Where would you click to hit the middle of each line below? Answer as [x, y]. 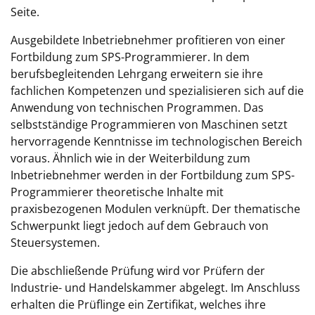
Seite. [25, 12]
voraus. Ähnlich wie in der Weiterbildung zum [130, 158]
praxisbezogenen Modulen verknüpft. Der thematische [155, 209]
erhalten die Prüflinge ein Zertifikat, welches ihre [138, 304]
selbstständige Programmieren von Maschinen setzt [149, 124]
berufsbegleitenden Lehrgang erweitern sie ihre [137, 74]
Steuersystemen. [55, 243]
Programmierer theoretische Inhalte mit [117, 192]
